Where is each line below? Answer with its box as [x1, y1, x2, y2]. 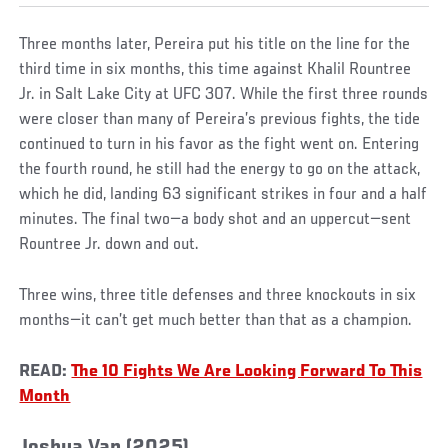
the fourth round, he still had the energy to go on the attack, [19, 161, 421, 180]
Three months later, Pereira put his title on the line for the [19, 36, 411, 55]
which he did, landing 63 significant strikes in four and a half [19, 186, 428, 205]
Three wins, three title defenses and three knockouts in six [19, 287, 417, 306]
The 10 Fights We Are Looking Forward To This [71, 363, 423, 382]
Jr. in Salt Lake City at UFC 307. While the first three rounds [19, 86, 429, 105]
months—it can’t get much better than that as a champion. [19, 312, 413, 331]
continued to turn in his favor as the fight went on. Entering [19, 136, 420, 155]
